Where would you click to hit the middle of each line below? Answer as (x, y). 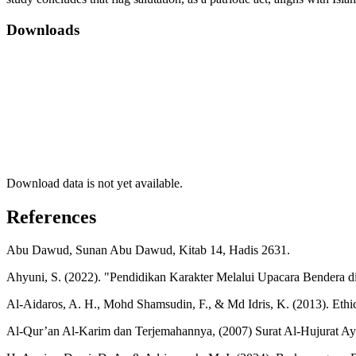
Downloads (43, 29)
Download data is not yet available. (95, 183)
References (51, 217)
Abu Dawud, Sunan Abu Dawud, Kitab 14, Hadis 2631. (148, 250)
